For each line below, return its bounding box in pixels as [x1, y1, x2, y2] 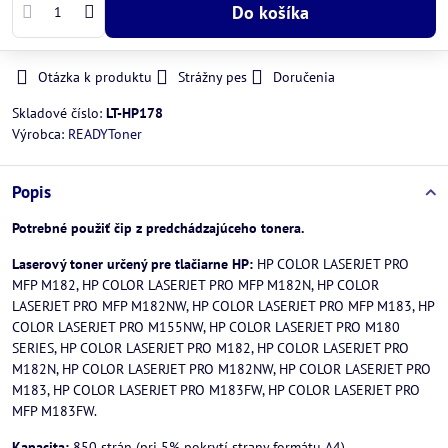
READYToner [68, 125, 142, 143]
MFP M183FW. [12, 402, 97, 420]
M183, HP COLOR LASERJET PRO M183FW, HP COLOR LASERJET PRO [12, 381, 420, 399]
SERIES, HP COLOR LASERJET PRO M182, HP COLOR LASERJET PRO [12, 339, 409, 357]
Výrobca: [12, 125, 68, 143]
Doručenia [273, 68, 335, 86]
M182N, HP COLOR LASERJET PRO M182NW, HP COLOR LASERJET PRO [12, 360, 431, 378]
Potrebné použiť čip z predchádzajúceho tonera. [12, 219, 304, 237]
